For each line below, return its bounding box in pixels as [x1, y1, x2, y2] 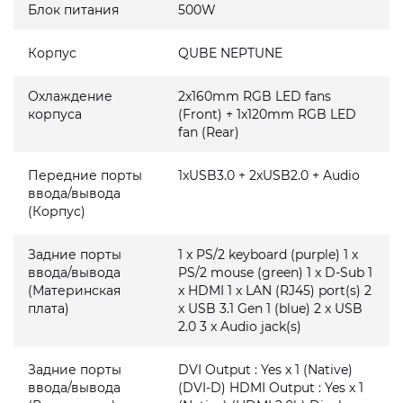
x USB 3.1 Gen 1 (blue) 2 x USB [178, 300, 363, 317]
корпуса [28, 106, 82, 122]
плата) [28, 300, 69, 317]
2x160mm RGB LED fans [178, 88, 332, 104]
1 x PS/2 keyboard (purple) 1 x [178, 246, 359, 263]
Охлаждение [28, 88, 112, 104]
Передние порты [28, 167, 142, 184]
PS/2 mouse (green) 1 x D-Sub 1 [178, 264, 373, 281]
